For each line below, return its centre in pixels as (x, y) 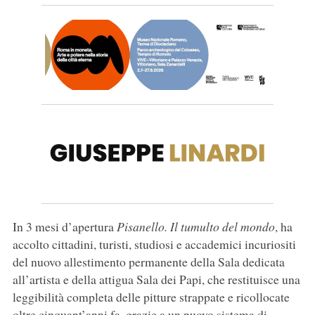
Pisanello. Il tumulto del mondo (195, 227)
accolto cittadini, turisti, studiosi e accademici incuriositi (154, 244)
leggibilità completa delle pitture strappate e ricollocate (151, 297)
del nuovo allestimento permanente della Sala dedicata (148, 262)
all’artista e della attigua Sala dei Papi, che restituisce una (156, 279)
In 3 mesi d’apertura (64, 227)
